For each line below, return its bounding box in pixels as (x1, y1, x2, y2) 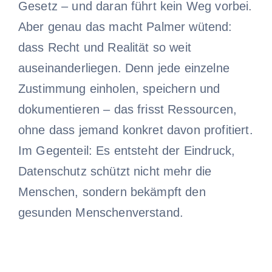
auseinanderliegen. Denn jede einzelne (18, 61, 229, 75)
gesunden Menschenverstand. (18, 205, 184, 219)
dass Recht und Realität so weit (18, 40, 191, 54)
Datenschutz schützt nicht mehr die (18, 164, 212, 178)
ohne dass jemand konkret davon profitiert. (18, 123, 253, 137)
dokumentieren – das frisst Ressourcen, (18, 102, 237, 116)
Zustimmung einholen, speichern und (18, 81, 220, 95)
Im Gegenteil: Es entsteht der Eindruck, (18, 143, 236, 157)
